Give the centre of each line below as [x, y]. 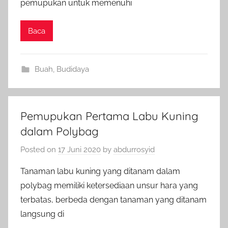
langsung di [42, 214]
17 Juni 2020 [79, 149]
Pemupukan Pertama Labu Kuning [109, 116]
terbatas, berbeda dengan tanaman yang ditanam [113, 199]
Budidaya [73, 69]
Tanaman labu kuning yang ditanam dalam [100, 171]
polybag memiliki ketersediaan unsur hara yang [109, 185]
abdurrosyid [134, 149]
